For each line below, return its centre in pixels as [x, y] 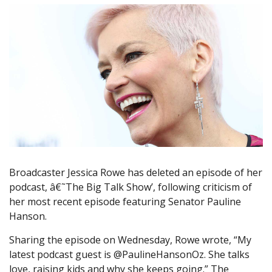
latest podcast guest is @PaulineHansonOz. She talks [129, 255]
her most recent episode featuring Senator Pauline [125, 202]
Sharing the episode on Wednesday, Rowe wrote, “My [130, 240]
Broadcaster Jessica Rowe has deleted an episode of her [136, 173]
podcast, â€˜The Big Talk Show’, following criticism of [131, 187]
